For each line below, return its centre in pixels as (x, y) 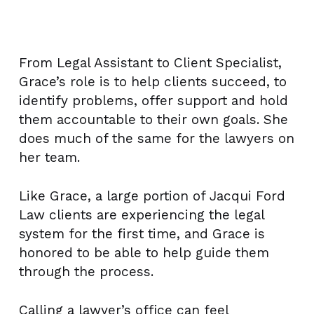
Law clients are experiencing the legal (141, 215)
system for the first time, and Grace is (142, 234)
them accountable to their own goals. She (153, 120)
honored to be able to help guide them (144, 253)
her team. (49, 157)
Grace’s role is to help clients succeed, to (152, 82)
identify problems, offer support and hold (153, 101)
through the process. (86, 272)
